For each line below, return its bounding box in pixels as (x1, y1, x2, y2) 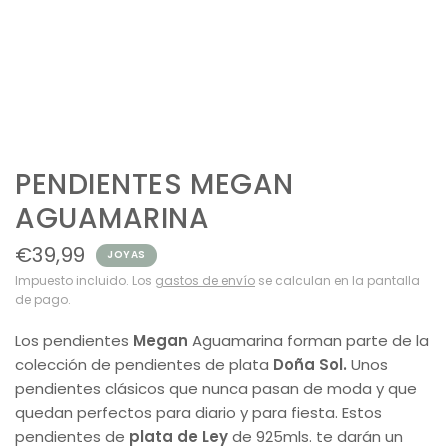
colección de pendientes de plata (15, 354, 274, 375)
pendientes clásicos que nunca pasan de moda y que (15, 378, 418, 399)
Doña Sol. (273, 354, 348, 375)
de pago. (15, 291, 71, 308)
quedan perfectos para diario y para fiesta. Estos (15, 402, 383, 423)
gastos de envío (155, 272, 255, 289)
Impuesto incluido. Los (15, 272, 155, 289)
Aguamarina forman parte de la (188, 330, 430, 351)
